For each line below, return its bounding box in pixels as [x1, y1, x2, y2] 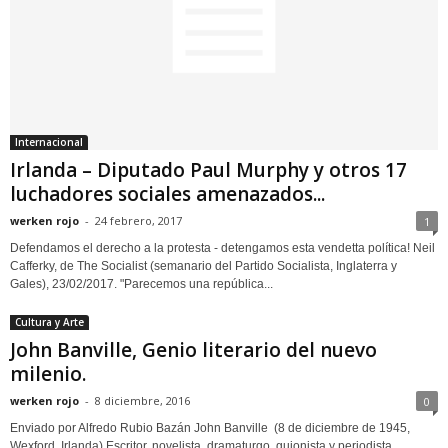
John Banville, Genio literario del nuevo [10, 336, 377, 363]
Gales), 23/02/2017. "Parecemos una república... [10, 276, 273, 291]
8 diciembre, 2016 [95, 392, 190, 408]
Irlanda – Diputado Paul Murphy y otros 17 [10, 156, 407, 183]
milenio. [10, 360, 86, 387]
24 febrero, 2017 [95, 212, 182, 228]
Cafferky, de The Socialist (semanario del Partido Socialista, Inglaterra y [10, 258, 397, 273]
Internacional [15, 134, 83, 149]
